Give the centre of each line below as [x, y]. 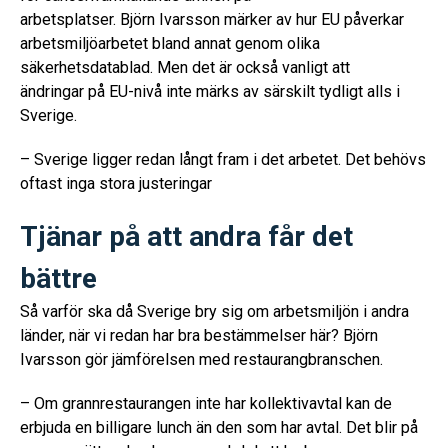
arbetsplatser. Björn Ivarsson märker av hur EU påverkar [212, 19]
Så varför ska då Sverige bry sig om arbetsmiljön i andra [214, 311]
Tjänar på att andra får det [186, 236]
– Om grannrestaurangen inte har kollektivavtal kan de [206, 403]
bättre [58, 278]
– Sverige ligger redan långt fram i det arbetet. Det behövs [223, 159]
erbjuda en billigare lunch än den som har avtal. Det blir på [219, 427]
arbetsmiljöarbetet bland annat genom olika [170, 43]
